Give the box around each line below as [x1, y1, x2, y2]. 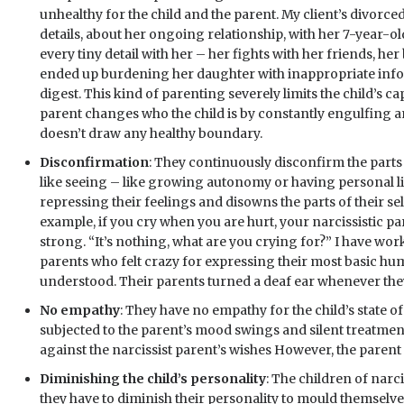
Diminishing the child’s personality [40, 371, 266, 387]
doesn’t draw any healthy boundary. [40, 125, 262, 142]
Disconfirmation [40, 154, 149, 170]
